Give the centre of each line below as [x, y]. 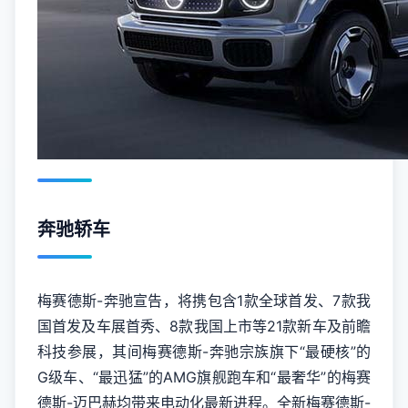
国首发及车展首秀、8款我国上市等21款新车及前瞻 [204, 326]
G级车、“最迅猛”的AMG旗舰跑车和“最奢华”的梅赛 [204, 377]
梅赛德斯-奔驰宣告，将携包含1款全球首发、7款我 [204, 301]
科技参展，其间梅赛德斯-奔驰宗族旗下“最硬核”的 [204, 352]
